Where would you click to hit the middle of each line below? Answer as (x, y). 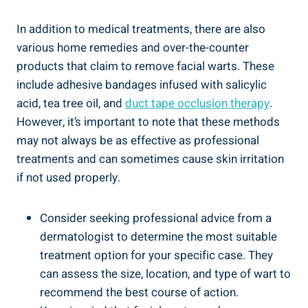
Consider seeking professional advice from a (156, 219)
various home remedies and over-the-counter (133, 48)
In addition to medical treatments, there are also (141, 30)
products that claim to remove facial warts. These (145, 67)
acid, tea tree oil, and (71, 104)
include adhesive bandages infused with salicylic (142, 85)
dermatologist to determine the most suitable (158, 237)
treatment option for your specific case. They (156, 256)
